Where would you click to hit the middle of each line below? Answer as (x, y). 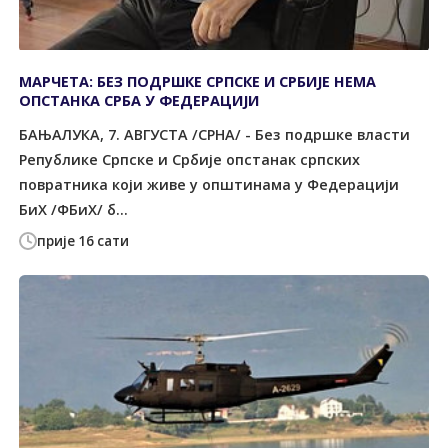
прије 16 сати (83, 241)
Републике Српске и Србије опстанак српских (190, 159)
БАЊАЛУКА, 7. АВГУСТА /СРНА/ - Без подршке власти (215, 134)
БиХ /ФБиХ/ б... (74, 209)
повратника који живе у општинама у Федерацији (209, 184)
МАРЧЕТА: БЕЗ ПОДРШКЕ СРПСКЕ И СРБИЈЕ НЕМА (198, 82)
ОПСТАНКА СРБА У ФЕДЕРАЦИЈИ (139, 101)
